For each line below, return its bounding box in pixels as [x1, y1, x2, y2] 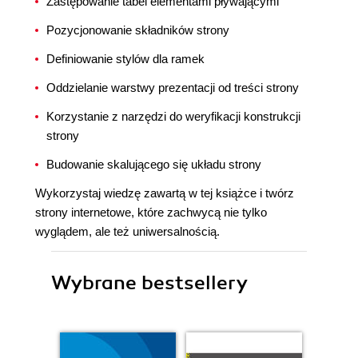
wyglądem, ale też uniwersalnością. [35, 225, 220, 238]
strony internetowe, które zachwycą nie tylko [35, 205, 267, 219]
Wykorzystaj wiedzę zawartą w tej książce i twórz [35, 186, 294, 200]
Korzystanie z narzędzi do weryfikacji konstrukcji [46, 109, 300, 123]
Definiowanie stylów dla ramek [46, 52, 205, 66]
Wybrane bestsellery [51, 271, 248, 295]
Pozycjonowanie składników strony [46, 23, 229, 37]
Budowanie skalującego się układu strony [46, 157, 261, 171]
